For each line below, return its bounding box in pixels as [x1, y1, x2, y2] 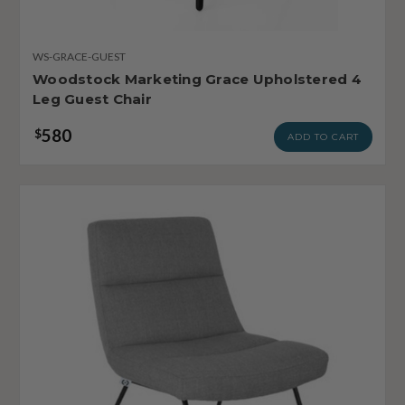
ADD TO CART [287, 130, 359, 143]
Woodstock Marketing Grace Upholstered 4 [33, 70, 362, 88]
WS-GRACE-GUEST [33, 49, 126, 63]
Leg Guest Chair [33, 89, 152, 108]
